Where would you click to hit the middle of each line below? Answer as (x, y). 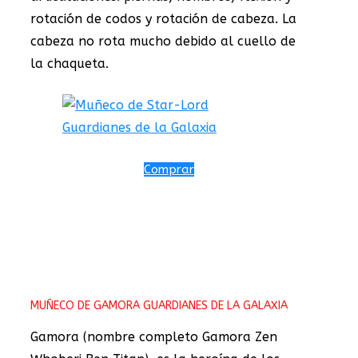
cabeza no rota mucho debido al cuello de (163, 41)
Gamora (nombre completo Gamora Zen (154, 336)
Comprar (169, 169)
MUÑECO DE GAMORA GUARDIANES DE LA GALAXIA (159, 305)
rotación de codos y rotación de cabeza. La (163, 18)
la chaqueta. (70, 63)
